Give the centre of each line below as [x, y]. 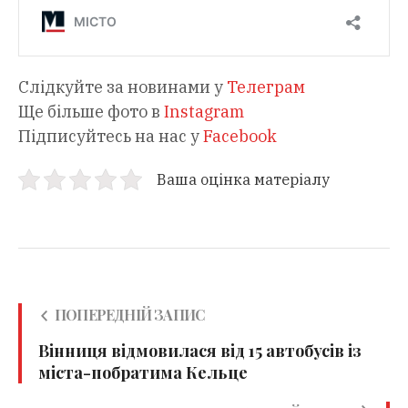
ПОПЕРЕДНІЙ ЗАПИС [130, 314]
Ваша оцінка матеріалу [243, 178]
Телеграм [266, 87]
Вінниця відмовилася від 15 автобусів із [200, 350]
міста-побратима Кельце [143, 372]
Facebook [240, 136]
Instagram [204, 111]
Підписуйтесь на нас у [111, 136]
